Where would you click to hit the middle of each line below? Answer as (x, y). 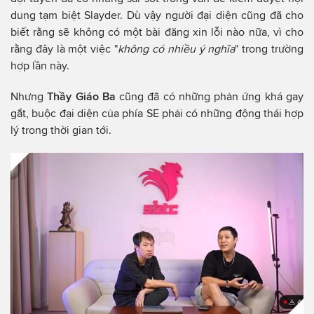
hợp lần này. (40, 65)
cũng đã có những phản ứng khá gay (212, 96)
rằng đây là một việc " (64, 48)
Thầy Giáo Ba (83, 96)
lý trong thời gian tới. (61, 130)
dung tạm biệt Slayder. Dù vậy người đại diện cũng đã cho (157, 15)
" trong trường (269, 48)
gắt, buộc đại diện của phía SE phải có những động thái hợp (157, 113)
